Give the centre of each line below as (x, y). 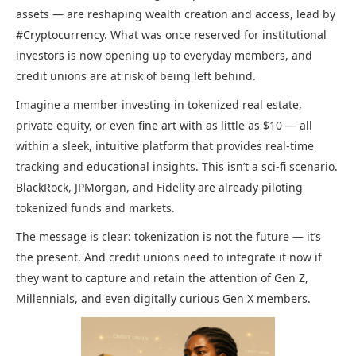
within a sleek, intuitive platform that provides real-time (165, 146)
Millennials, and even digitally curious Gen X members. (163, 299)
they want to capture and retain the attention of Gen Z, (162, 278)
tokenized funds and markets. (95, 208)
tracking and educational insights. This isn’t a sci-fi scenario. (177, 167)
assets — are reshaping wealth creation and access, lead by (176, 14)
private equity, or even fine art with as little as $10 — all (164, 126)
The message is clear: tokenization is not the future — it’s (168, 237)
